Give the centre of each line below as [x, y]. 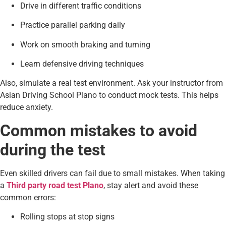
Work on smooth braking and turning [85, 44]
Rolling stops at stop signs [67, 217]
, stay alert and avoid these [151, 185]
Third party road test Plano [55, 185]
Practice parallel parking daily [73, 25]
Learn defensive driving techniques [82, 64]
